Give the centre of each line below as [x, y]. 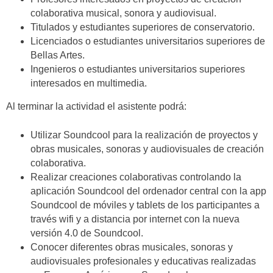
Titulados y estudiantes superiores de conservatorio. [143, 27]
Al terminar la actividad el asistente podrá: [96, 107]
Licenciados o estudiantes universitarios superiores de [148, 41]
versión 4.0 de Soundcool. [87, 233]
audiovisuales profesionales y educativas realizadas [143, 261]
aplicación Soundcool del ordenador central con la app [148, 191]
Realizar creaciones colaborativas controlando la [136, 177]
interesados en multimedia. [89, 83]
